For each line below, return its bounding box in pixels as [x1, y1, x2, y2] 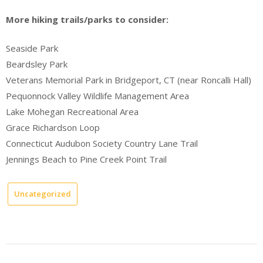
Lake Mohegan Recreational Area [6, 106, 139, 118]
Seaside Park [6, 42, 58, 55]
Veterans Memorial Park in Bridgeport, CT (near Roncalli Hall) [6, 74, 251, 86]
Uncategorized [14, 188, 71, 199]
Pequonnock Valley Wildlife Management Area [6, 90, 189, 102]
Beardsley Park [6, 58, 68, 70]
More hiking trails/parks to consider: [6, 13, 168, 25]
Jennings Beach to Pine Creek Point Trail [6, 153, 167, 166]
